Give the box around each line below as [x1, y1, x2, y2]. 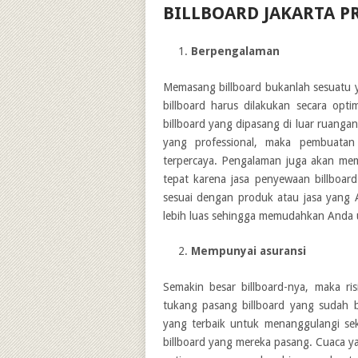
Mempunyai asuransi [190, 245, 306, 257]
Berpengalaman [190, 45, 280, 58]
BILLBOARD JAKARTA [162, 3, 340, 24]
